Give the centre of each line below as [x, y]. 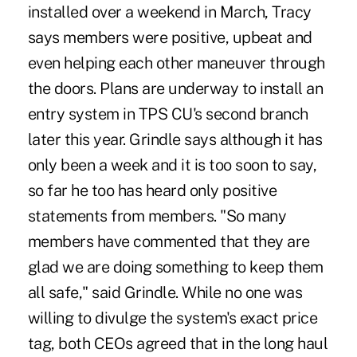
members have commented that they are [169, 241]
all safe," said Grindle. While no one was [165, 292]
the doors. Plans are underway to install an [175, 88]
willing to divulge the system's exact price [173, 318]
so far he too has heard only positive [152, 190]
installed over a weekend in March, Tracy [169, 12]
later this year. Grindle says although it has [175, 139]
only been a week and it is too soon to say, [172, 165]
